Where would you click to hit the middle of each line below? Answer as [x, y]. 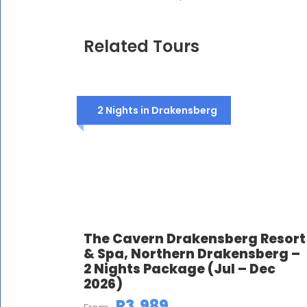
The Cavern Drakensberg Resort [195, 239]
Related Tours [142, 46]
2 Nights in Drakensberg [157, 110]
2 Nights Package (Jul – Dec [180, 269]
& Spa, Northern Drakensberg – [192, 254]
